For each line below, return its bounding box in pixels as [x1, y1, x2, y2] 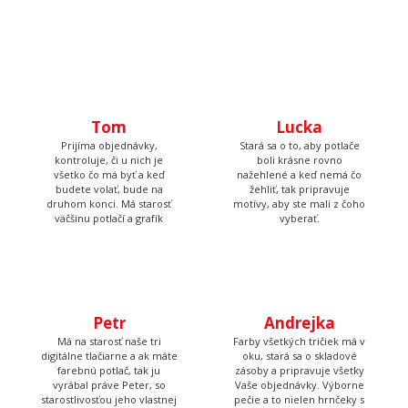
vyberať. [279, 263, 320, 278]
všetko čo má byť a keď [53, 219, 165, 234]
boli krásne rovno [256, 205, 342, 219]
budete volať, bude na [55, 234, 163, 249]
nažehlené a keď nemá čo [237, 219, 362, 234]
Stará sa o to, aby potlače [239, 190, 360, 205]
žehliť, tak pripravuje [249, 234, 350, 249]
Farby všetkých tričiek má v [233, 386, 365, 401]
